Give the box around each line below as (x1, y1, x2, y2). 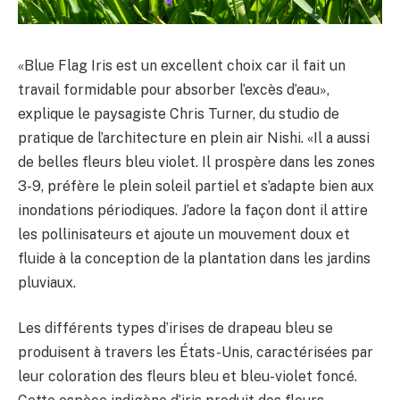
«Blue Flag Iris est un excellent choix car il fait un (18, 56, 346, 74)
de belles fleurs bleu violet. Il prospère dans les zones (18, 153, 375, 171)
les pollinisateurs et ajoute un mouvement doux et (18, 225, 350, 243)
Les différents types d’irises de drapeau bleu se (18, 320, 333, 337)
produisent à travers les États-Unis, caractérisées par (18, 344, 373, 362)
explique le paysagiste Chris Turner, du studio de (18, 104, 339, 122)
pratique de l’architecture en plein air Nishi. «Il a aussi (18, 129, 370, 146)
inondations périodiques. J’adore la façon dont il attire (18, 201, 368, 219)
